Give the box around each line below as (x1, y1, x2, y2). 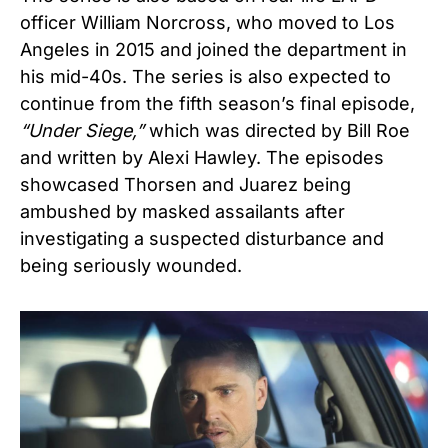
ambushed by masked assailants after (20, 200, 345, 222)
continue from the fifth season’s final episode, (20, 92, 415, 114)
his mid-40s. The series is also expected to (20, 65, 391, 87)
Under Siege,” (28, 119, 149, 141)
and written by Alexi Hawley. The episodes (20, 146, 384, 168)
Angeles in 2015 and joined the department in (20, 38, 407, 60)
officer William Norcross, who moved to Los (20, 11, 395, 33)
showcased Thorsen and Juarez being (20, 173, 351, 195)
